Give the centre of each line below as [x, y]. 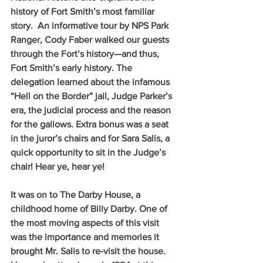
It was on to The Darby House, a [77, 194]
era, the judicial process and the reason [92, 110]
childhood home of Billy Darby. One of [90, 208]
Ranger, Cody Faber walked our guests [91, 39]
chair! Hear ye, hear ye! [58, 166]
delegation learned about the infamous [91, 82]
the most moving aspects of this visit [86, 222]
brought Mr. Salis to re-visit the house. [89, 251]
